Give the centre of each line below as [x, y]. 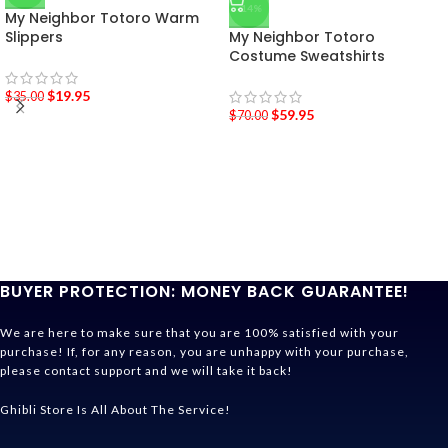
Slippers [34, 37]
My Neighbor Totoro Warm [102, 18]
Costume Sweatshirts [307, 56]
